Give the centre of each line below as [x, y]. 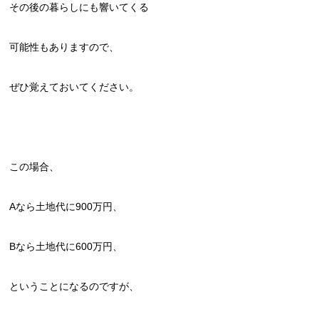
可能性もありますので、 [64, 47]
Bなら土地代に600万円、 [66, 246]
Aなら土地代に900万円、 [66, 206]
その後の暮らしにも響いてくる [79, 7]
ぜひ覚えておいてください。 [74, 87]
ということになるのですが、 [74, 286]
